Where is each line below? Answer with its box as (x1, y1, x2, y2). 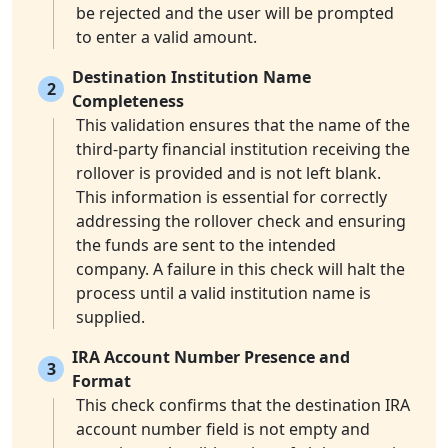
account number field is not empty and (76, 418, 370, 441)
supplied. (76, 306, 145, 329)
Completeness (72, 90, 184, 113)
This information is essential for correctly (76, 186, 387, 209)
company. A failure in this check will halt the (76, 258, 405, 281)
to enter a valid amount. (76, 26, 257, 49)
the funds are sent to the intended (76, 234, 336, 257)
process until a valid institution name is (76, 282, 371, 305)
